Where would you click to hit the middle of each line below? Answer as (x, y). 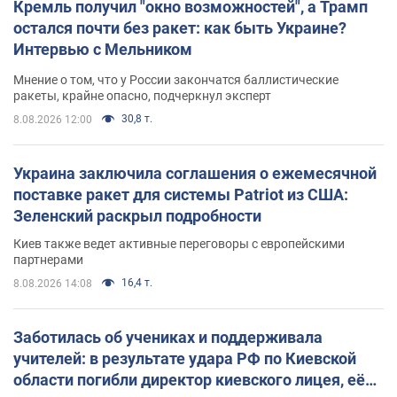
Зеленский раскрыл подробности (137, 215)
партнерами (48, 259)
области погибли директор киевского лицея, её (189, 379)
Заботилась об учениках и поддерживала (168, 337)
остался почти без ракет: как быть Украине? (180, 27)
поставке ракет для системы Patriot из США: (181, 194)
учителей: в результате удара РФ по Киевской (185, 358)
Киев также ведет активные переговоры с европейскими (179, 243)
